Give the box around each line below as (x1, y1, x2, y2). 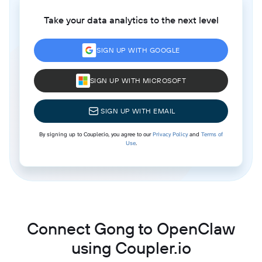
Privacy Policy (153, 130, 188, 138)
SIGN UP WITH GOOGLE (96, 45, 180, 54)
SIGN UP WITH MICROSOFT (89, 75, 187, 85)
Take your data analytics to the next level (43, 13, 219, 26)
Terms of (201, 130, 223, 138)
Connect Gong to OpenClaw (27, 218, 235, 239)
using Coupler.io (71, 237, 191, 258)
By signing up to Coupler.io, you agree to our (39, 130, 153, 138)
